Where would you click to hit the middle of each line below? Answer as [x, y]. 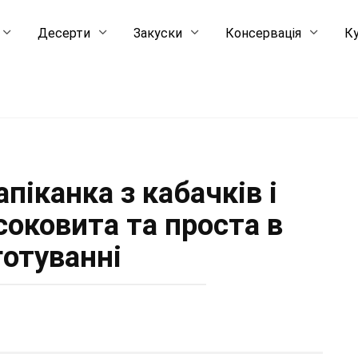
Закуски [158, 33]
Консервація [264, 33]
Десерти [64, 33]
